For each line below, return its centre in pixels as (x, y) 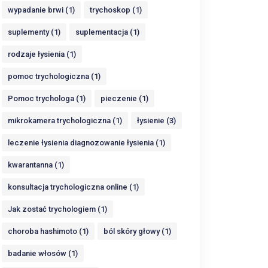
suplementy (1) (34, 32)
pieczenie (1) (124, 98)
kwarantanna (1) (36, 165)
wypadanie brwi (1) (41, 10)
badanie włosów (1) (43, 253)
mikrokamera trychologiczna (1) (65, 121)
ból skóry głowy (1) (137, 231)
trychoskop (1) (116, 10)
